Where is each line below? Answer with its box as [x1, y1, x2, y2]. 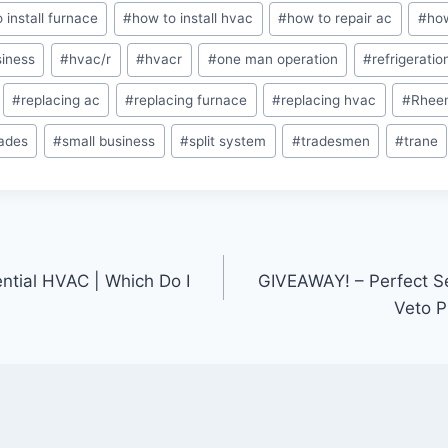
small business [62, 132, 156, 149]
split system [189, 132, 267, 149]
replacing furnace [134, 91, 248, 108]
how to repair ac [287, 10, 393, 27]
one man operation [216, 51, 338, 68]
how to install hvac [132, 10, 254, 27]
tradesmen [300, 132, 370, 149]
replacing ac [21, 91, 101, 108]
